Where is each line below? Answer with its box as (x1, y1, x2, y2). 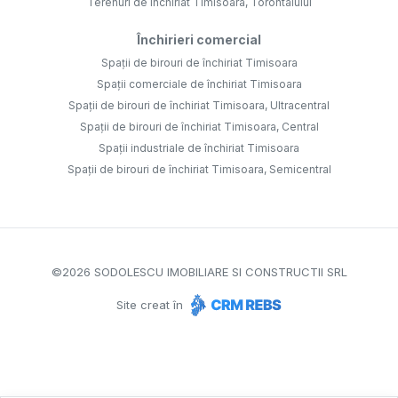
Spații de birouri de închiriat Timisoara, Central (79, 120, 319, 134)
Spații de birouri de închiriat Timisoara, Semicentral (67, 163, 331, 177)
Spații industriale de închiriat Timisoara (99, 141, 299, 155)
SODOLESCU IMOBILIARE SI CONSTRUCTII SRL (90, 265, 347, 280)
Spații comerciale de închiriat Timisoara (96, 77, 302, 92)
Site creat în (116, 298, 187, 313)
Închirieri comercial (137, 32, 261, 48)
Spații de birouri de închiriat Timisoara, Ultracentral (68, 99, 330, 113)
